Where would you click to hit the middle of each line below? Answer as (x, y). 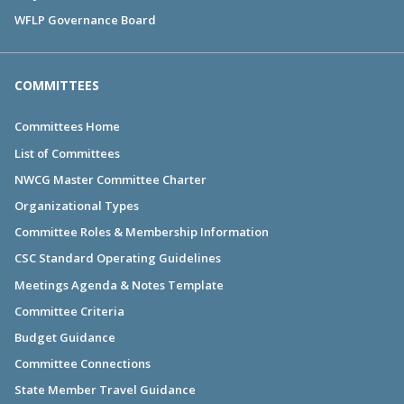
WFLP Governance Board (85, 20)
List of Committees (67, 153)
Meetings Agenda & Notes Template (119, 285)
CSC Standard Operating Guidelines (118, 258)
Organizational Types (77, 205)
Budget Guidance (65, 337)
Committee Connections (83, 364)
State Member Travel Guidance (105, 390)
